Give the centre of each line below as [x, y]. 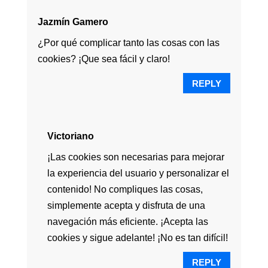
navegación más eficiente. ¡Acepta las [127, 222]
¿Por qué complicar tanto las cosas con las [128, 43]
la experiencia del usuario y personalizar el [138, 173]
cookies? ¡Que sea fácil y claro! [103, 59]
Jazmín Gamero [73, 22]
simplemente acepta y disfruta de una [126, 206]
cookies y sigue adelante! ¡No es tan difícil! [137, 238]
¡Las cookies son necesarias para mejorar [135, 157]
